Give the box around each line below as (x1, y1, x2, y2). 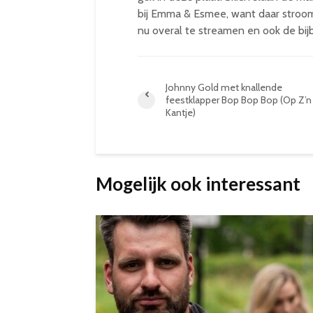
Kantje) (166, 106, 196, 119)
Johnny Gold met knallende (166, 81, 282, 94)
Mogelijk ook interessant (96, 173, 300, 195)
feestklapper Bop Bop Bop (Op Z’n (166, 94, 312, 106)
